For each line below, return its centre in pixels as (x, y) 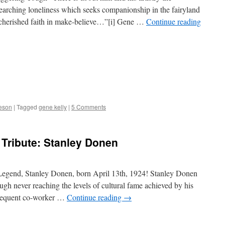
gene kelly (53, 107)
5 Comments (89, 107)
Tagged (27, 107)
